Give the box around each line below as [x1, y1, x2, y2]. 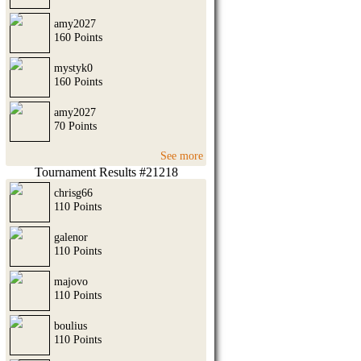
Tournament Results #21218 [34, 164, 178, 179]
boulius [54, 318, 87, 332]
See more [160, 148, 204, 162]
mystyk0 [54, 61, 93, 75]
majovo [54, 274, 88, 288]
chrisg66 [54, 185, 93, 199]
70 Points [54, 119, 97, 133]
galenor [54, 230, 88, 243]
